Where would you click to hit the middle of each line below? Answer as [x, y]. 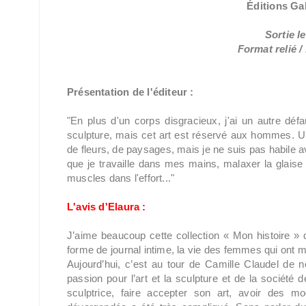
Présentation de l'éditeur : [130, 92]
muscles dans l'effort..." [121, 178]
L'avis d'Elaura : [107, 207]
